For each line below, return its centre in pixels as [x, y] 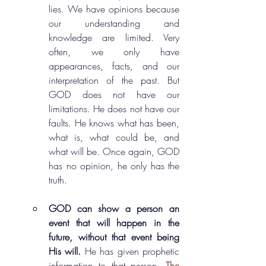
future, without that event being [114, 237]
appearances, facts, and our [114, 66]
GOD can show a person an [114, 209]
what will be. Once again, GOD [114, 152]
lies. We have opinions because [114, 9]
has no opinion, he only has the [114, 166]
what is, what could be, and [114, 137]
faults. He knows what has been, [114, 123]
